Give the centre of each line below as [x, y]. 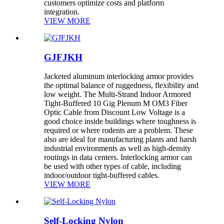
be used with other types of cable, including [112, 166]
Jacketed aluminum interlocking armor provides [119, 76]
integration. [62, 12]
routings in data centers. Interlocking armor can [118, 157]
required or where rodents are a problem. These [118, 130]
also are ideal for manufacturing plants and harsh [120, 139]
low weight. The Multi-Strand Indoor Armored [117, 94]
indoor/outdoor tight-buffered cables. [102, 175]
